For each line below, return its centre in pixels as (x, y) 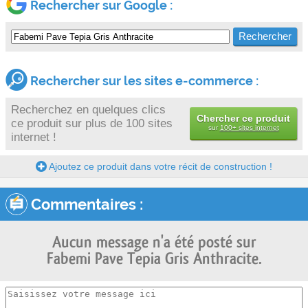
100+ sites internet (249, 127)
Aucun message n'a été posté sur (154, 242)
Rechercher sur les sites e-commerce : (143, 80)
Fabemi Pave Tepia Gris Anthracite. (154, 258)
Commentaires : (85, 204)
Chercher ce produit (243, 118)
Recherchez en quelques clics (88, 109)
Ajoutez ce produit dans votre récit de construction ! (159, 166)
